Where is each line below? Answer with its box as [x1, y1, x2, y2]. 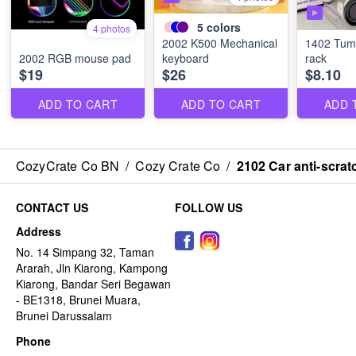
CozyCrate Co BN [16, 157, 120, 176]
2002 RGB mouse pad [19, 50, 131, 67]
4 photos [93, 21, 130, 36]
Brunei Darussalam [16, 308, 112, 324]
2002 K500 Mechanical [162, 35, 277, 52]
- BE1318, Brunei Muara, [16, 292, 141, 308]
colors [207, 18, 241, 35]
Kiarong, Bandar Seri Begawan [16, 276, 171, 292]
